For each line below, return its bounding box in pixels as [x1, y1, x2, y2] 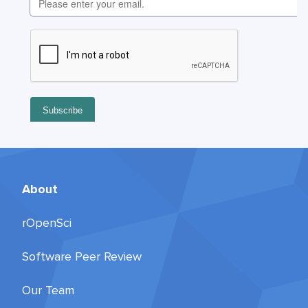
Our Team [22, 283, 74, 298]
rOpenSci [22, 215, 71, 231]
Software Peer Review [22, 249, 142, 265]
